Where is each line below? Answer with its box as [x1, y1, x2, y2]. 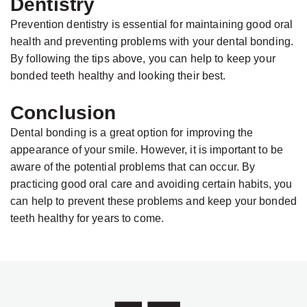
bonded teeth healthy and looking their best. [10, 69, 226, 82]
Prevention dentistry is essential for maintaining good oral [10, 18, 293, 30]
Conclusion [10, 101, 116, 123]
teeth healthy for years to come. [10, 212, 164, 224]
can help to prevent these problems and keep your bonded [10, 195, 297, 207]
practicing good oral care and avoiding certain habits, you [10, 177, 293, 190]
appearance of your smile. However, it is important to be [10, 143, 283, 156]
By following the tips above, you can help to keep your [10, 52, 275, 64]
